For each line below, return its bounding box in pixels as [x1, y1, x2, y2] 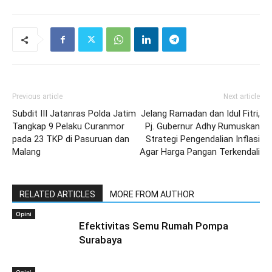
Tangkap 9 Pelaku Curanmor [12, 121, 124, 132]
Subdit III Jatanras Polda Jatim [12, 108, 136, 119]
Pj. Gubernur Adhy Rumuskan [145, 121, 260, 132]
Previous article [12, 92, 63, 101]
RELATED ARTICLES [19, 189, 95, 199]
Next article [223, 92, 260, 101]
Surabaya [79, 234, 122, 246]
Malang [12, 146, 41, 157]
